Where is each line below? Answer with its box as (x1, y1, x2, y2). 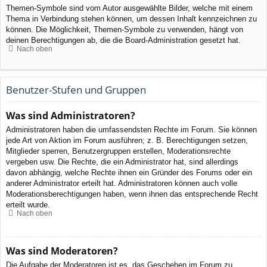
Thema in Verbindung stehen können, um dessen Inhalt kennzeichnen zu (6, 14, 257, 24)
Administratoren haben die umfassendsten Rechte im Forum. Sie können (6, 125, 257, 135)
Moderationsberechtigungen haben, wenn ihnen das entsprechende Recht (6, 190, 258, 199)
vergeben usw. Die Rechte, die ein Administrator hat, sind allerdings (6, 157, 238, 167)
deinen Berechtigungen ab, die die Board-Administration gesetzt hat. (6, 36, 241, 45)
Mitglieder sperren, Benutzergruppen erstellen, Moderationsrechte (6, 147, 231, 156)
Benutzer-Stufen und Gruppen (6, 82, 146, 97)
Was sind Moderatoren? (6, 244, 118, 257)
